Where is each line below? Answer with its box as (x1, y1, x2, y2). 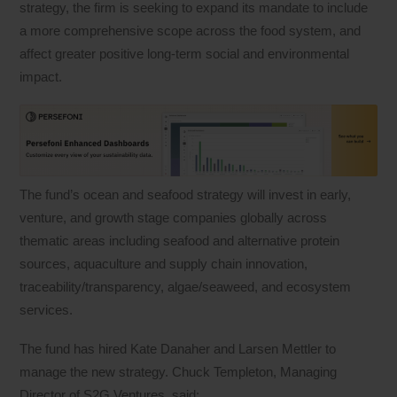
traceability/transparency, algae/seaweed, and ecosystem (19, 278, 352, 294)
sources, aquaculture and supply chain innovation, (19, 255, 308, 271)
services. (19, 301, 74, 317)
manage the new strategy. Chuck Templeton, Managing (19, 364, 338, 380)
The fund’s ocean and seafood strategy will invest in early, (19, 186, 352, 202)
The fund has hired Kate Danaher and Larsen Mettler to (19, 341, 337, 357)
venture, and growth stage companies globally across (19, 209, 328, 225)
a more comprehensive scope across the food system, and (19, 22, 362, 38)
